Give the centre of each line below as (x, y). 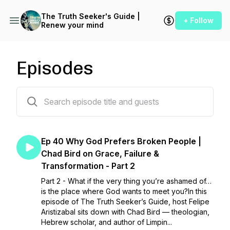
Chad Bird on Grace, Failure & (100, 154)
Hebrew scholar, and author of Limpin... (107, 222)
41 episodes (36, 93)
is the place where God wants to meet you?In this (124, 191)
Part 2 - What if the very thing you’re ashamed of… (126, 181)
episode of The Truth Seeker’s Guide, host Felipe (125, 202)
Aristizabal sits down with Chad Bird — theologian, (125, 212)
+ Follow (198, 20)
